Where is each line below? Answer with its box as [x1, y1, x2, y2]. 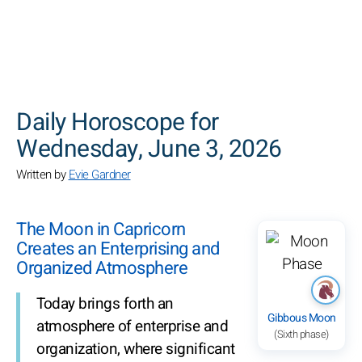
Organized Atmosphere [16, 255, 187, 281]
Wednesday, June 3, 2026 [16, 132, 282, 167]
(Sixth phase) [274, 326, 329, 342]
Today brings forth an [36, 293, 174, 316]
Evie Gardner [68, 166, 131, 183]
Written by [16, 166, 69, 183]
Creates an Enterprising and [16, 236, 220, 262]
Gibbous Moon [267, 309, 336, 326]
